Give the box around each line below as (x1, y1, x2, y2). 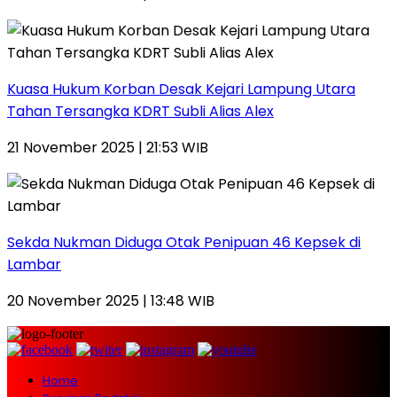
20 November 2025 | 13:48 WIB (7, 290, 214, 311)
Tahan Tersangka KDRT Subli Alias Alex (7, 100, 274, 121)
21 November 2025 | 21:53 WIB (7, 136, 208, 158)
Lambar (7, 253, 61, 275)
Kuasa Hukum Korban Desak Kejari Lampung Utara (7, 78, 355, 99)
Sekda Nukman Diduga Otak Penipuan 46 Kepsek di (7, 231, 361, 253)
